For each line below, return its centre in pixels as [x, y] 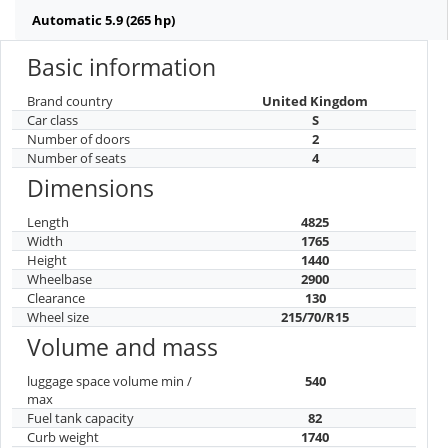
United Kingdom [315, 101]
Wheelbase [59, 279]
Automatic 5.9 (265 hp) [104, 19]
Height [47, 260]
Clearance [56, 298]
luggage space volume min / [109, 381]
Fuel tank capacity [80, 418]
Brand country [70, 101]
